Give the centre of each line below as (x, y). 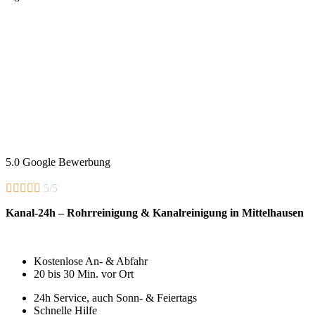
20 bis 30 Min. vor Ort (84, 274)
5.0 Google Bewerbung (58, 162)
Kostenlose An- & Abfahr (91, 262)
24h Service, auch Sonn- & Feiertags (115, 298)
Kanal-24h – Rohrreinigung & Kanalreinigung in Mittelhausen (155, 212)
